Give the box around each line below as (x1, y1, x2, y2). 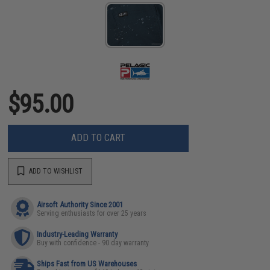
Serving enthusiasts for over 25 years (37, 209, 147, 218)
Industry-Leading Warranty (37, 229, 118, 239)
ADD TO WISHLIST (27, 167, 83, 175)
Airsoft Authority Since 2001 (37, 199, 124, 209)
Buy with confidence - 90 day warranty (37, 238, 149, 247)
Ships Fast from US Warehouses (37, 259, 137, 268)
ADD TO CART (71, 132, 126, 143)
